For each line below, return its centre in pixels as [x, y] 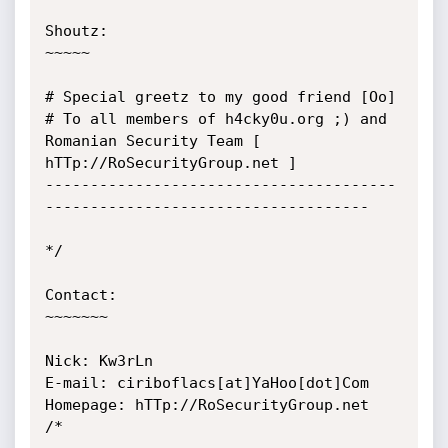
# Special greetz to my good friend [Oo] [220, 97]
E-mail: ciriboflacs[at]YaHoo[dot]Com [206, 383]
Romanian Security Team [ [152, 141]
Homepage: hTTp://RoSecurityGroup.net [206, 405]
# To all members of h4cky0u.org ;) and [215, 119]
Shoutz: [76, 31]
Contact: [80, 295]
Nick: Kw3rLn [98, 361]
